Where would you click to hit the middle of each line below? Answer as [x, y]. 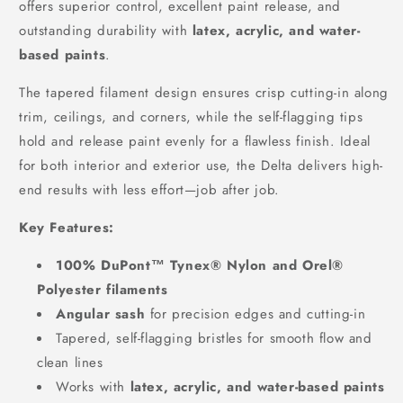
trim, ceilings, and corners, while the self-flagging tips [191, 117]
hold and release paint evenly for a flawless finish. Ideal [195, 142]
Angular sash [101, 314]
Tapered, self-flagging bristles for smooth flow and [214, 339]
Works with [93, 387]
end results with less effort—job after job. [149, 190]
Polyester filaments [103, 290]
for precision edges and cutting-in [255, 314]
